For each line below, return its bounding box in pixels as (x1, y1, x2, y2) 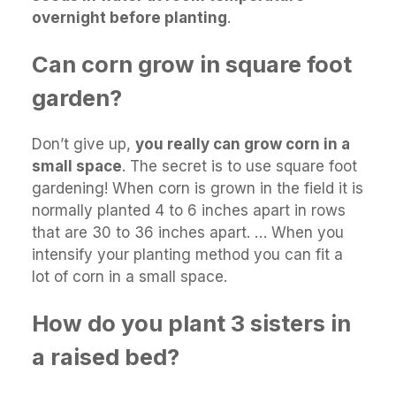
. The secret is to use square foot (122, 156, 357, 175)
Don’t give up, (32, 134, 135, 153)
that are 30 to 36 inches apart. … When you (32, 223, 344, 241)
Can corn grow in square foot (32, 49, 352, 78)
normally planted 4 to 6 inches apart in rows (32, 201, 346, 219)
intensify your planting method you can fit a (32, 245, 343, 263)
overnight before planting (32, 8, 227, 27)
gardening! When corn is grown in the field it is (32, 179, 363, 197)
